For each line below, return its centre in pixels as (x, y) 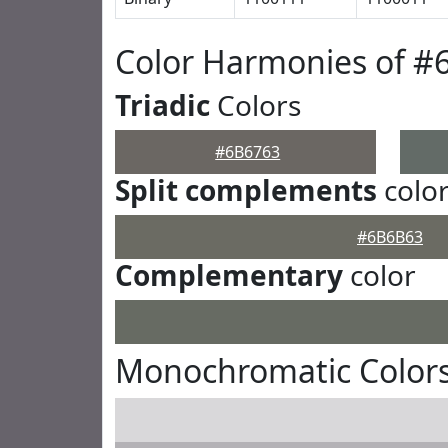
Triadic (162, 105)
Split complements (246, 190)
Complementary (229, 275)
